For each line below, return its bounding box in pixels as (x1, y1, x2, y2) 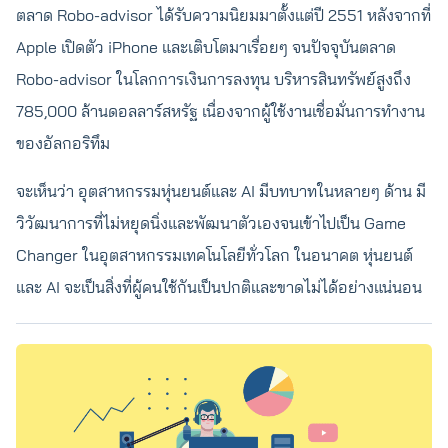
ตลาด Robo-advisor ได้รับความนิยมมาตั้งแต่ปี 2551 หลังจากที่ (16, 5, 431, 25)
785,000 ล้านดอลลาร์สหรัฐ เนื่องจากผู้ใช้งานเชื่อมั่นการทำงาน (16, 101, 425, 121)
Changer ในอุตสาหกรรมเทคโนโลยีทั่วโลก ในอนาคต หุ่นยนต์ (16, 245, 413, 265)
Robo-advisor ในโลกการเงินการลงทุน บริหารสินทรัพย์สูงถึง (16, 69, 411, 89)
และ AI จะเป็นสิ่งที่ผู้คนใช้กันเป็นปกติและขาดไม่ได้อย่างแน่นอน (16, 277, 422, 297)
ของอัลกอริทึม (16, 133, 110, 153)
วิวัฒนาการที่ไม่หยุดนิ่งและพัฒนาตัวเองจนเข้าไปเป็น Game (16, 213, 406, 233)
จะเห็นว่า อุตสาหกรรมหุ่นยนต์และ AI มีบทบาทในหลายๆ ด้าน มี (16, 181, 426, 201)
